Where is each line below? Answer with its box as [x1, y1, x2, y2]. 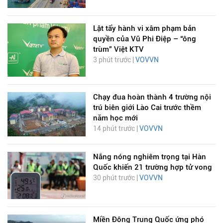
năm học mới [93, 113, 138, 122]
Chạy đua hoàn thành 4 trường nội [93, 92, 211, 102]
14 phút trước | [93, 124, 139, 132]
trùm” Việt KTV [93, 45, 144, 54]
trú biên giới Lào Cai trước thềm [93, 103, 201, 112]
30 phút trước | [93, 173, 139, 182]
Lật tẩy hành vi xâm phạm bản [93, 24, 196, 33]
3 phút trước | [93, 56, 135, 64]
